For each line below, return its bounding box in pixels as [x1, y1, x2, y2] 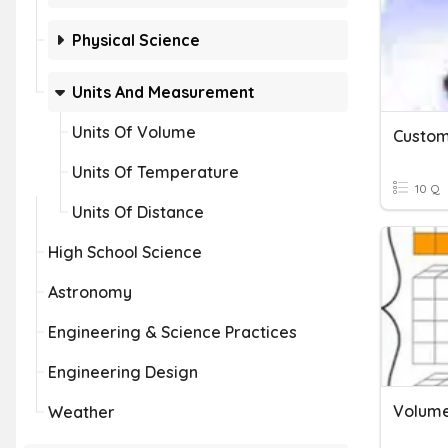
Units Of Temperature [72, 162, 239, 182]
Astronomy [48, 282, 132, 302]
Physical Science [72, 30, 200, 50]
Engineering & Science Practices [48, 322, 297, 342]
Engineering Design [48, 362, 198, 382]
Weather [48, 402, 115, 422]
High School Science [48, 242, 202, 262]
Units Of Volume [72, 122, 196, 142]
